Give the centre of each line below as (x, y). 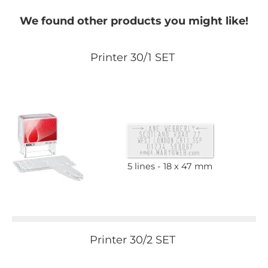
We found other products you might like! (134, 21)
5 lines (141, 167)
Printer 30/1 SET (133, 57)
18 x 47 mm (188, 167)
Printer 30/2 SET (133, 240)
